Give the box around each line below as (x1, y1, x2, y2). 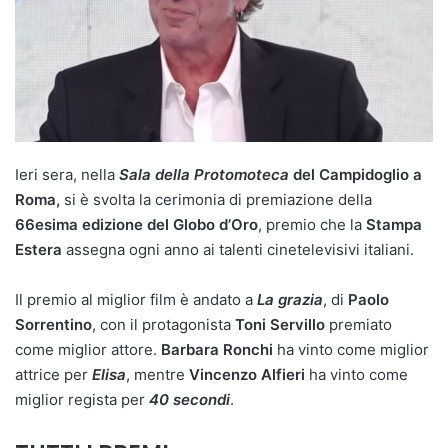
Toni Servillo (235, 314, 325, 334)
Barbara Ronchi (161, 339, 273, 359)
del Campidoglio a (289, 164, 422, 184)
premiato (325, 314, 392, 334)
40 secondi (145, 389, 230, 409)
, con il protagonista (92, 314, 235, 334)
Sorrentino (15, 314, 92, 334)
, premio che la (258, 214, 366, 234)
